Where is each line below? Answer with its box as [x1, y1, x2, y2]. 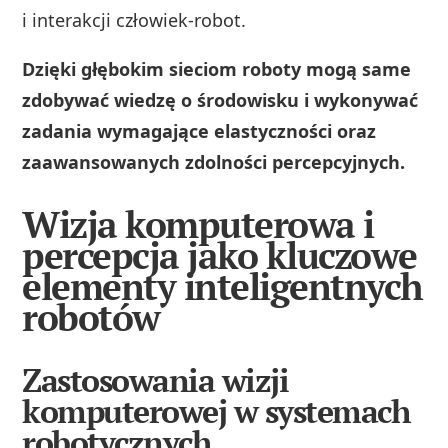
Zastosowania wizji [22, 358, 289, 401]
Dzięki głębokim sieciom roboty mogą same [22, 56, 412, 81]
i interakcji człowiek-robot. [22, 7, 247, 32]
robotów [22, 292, 160, 342]
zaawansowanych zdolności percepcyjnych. [22, 149, 406, 174]
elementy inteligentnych [22, 261, 423, 311]
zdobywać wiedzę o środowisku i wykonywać [22, 87, 419, 112]
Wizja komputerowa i [22, 199, 374, 249]
